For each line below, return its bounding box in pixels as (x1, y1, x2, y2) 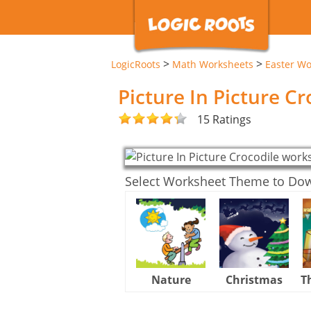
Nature (151, 271, 191, 287)
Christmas (226, 271, 283, 287)
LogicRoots (111, 58, 160, 71)
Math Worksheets (172, 58, 253, 71)
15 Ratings (197, 111, 251, 127)
